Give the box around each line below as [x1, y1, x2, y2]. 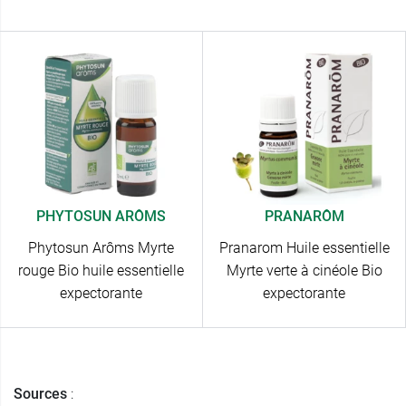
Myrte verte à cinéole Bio [226, 262, 382, 280]
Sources [14, 385, 67, 403]
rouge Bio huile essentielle [18, 262, 184, 280]
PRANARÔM [264, 208, 344, 226]
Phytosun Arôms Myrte [28, 239, 174, 257]
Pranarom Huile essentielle [218, 239, 390, 257]
